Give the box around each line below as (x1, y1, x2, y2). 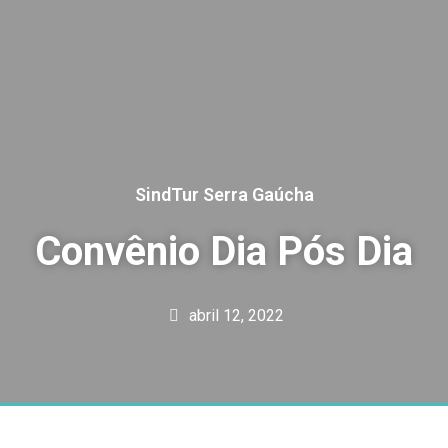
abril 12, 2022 (189, 306, 284, 326)
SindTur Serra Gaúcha (134, 184, 314, 206)
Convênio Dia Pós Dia (35, 228, 413, 276)
